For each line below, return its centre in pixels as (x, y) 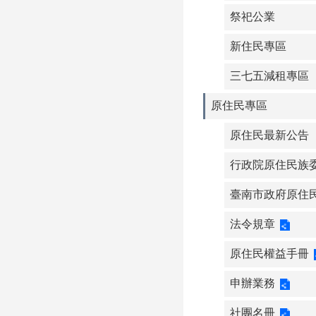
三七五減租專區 (269, 76)
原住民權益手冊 (269, 254)
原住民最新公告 (269, 135)
